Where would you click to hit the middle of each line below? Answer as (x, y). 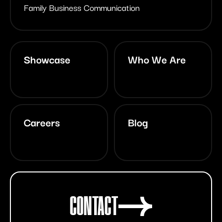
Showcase (47, 59)
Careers (42, 122)
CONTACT (94, 206)
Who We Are (157, 59)
